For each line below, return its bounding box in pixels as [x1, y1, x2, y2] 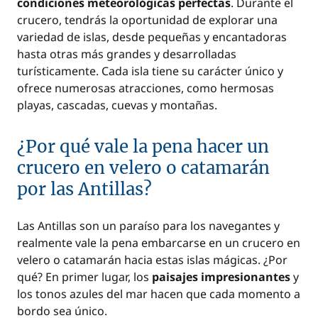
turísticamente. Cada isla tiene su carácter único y [17, 63, 283, 79]
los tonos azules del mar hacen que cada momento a [17, 286, 300, 302]
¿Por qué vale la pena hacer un [17, 136, 269, 158]
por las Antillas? [17, 178, 152, 200]
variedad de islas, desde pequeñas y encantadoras [17, 29, 287, 45]
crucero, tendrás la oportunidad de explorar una [17, 12, 278, 28]
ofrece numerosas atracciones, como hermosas [17, 80, 274, 96]
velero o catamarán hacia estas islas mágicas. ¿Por [17, 252, 287, 268]
